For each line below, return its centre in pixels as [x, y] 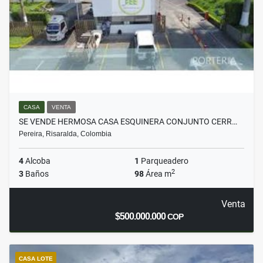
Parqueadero [164, 161]
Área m [158, 174]
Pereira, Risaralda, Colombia [65, 134]
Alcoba [37, 161]
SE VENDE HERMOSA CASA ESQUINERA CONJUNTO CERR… [128, 122]
